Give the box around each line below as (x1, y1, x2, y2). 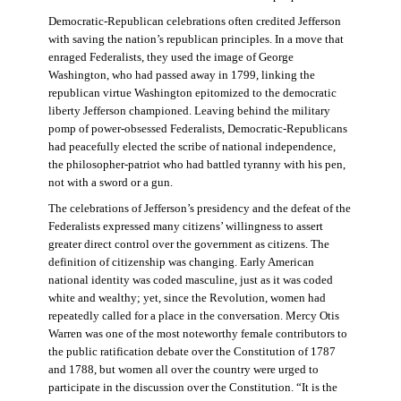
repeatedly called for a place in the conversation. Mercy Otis (47, 309, 339, 322)
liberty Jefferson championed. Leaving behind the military (47, 105, 330, 118)
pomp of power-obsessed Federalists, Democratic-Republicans (47, 123, 347, 136)
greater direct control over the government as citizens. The (47, 237, 329, 251)
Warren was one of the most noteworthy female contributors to (47, 327, 347, 340)
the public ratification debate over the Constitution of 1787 (47, 345, 336, 358)
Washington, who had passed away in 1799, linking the (47, 69, 315, 82)
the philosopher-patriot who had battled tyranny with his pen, (47, 158, 346, 172)
